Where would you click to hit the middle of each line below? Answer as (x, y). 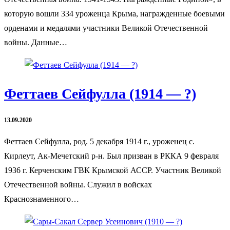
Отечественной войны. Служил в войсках (78, 185)
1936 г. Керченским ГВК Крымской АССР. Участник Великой (113, 170)
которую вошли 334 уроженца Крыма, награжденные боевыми (114, 13)
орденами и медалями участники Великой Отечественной (106, 28)
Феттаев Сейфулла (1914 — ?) (100, 94)
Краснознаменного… (42, 199)
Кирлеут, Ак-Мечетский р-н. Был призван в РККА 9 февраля (111, 156)
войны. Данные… (36, 42)
